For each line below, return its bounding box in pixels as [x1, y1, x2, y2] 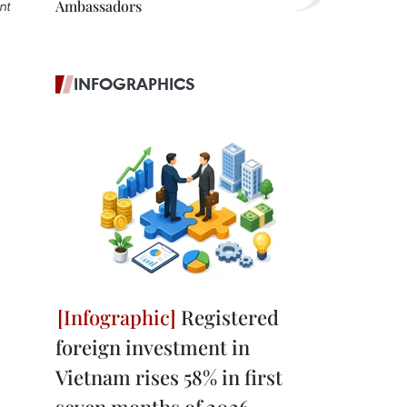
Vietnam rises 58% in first [55, 363, 283, 391]
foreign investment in [55, 333, 250, 361]
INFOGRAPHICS [74, 73, 195, 94]
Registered [176, 303, 279, 331]
